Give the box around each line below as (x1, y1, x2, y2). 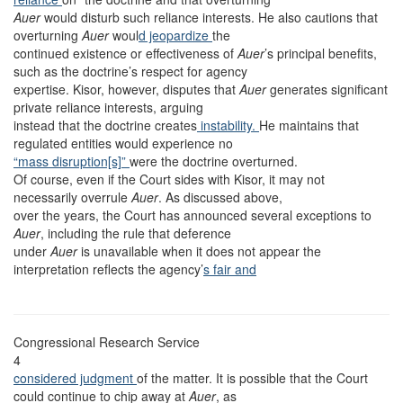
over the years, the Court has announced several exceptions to (13, 206, 372, 224)
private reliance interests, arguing (13, 98, 203, 116)
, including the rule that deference (40, 224, 231, 242)
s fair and (203, 260, 256, 278)
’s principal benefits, (264, 44, 377, 62)
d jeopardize (139, 26, 212, 44)
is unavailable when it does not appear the (77, 242, 321, 260)
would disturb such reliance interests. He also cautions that (40, 8, 378, 26)
